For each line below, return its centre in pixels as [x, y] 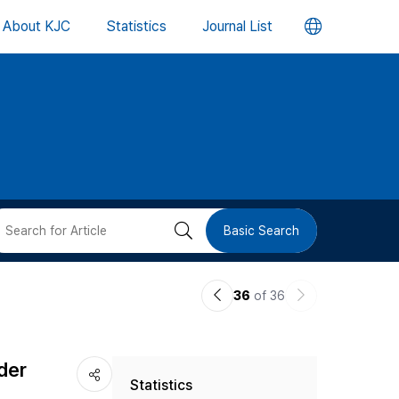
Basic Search [261, 231]
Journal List [237, 26]
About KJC [37, 26]
